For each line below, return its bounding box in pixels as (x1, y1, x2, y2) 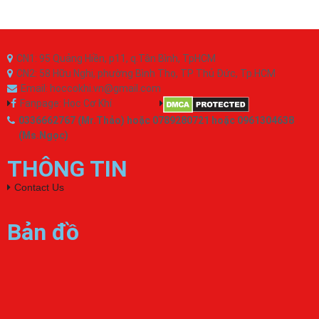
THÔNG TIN (7, 155, 127, 183)
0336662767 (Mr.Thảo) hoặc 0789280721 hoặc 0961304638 (19, 115, 294, 127)
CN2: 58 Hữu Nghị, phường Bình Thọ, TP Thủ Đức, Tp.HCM (16, 68, 276, 80)
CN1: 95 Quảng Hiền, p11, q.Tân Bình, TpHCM (16, 53, 216, 65)
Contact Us (14, 182, 64, 194)
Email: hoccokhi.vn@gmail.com (21, 83, 161, 95)
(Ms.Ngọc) (19, 130, 68, 142)
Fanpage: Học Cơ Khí (20, 98, 112, 110)
